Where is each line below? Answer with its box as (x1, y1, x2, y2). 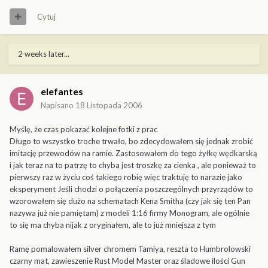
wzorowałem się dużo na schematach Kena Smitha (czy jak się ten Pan (10, 196, 251, 206)
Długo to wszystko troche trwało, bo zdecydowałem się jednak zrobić (10, 136, 253, 146)
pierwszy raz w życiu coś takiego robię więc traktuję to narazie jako (10, 172, 242, 182)
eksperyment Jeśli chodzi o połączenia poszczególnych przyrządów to (10, 184, 253, 194)
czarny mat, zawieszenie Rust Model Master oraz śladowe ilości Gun (10, 255, 245, 266)
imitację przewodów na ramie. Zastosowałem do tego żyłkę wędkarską (10, 148, 257, 158)
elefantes (41, 85, 83, 97)
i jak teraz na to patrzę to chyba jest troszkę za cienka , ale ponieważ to (10, 160, 256, 170)
